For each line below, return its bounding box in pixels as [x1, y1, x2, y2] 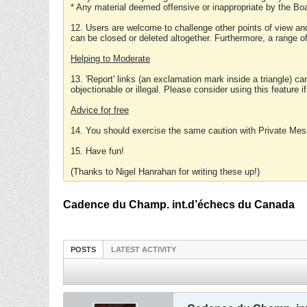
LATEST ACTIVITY [111, 245, 176, 254]
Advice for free [71, 105, 129, 115]
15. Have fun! [71, 146, 124, 156]
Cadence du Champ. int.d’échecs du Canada [63, 199, 295, 210]
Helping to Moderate [71, 53, 150, 64]
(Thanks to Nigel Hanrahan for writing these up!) [71, 167, 260, 177]
